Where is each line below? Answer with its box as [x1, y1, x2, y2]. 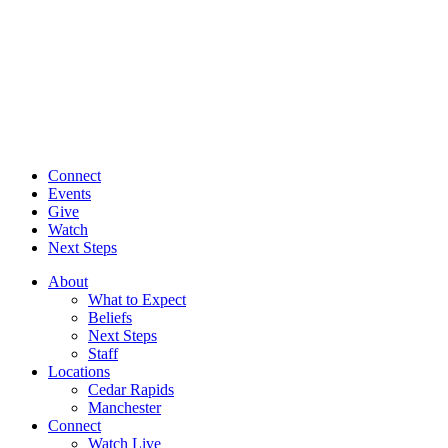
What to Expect [88, 291, 186, 309]
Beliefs [88, 309, 132, 327]
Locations [48, 363, 110, 381]
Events [48, 185, 91, 203]
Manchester [88, 399, 161, 417]
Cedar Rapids [88, 381, 174, 399]
